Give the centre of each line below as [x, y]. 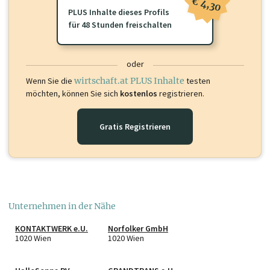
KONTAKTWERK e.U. [52, 228]
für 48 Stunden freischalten [120, 24]
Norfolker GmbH [138, 228]
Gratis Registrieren [135, 126]
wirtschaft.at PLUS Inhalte [129, 80]
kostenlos [139, 93]
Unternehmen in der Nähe [62, 206]
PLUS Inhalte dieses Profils [118, 12]
